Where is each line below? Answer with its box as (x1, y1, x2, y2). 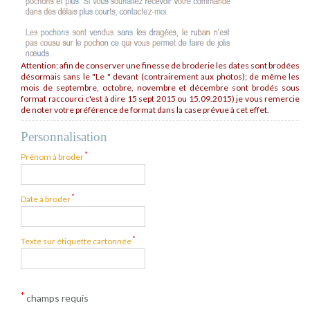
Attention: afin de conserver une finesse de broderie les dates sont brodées (21, 60, 300, 71)
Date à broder (21, 193, 72, 204)
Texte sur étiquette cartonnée (21, 235, 133, 246)
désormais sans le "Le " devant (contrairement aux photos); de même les (21, 71, 300, 82)
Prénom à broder (21, 151, 85, 162)
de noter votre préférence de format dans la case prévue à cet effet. (21, 104, 269, 115)
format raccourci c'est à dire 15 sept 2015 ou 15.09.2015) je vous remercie (21, 93, 300, 104)
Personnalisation (21, 129, 107, 144)
